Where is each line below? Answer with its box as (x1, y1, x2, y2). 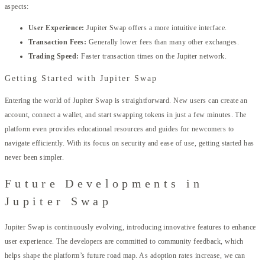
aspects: (5, 2, 29, 11)
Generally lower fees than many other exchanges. (86, 38, 240, 47)
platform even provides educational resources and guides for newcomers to (5, 125, 234, 134)
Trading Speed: (28, 52, 79, 61)
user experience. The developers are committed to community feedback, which (5, 237, 244, 245)
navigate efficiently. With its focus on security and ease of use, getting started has (5, 139, 254, 148)
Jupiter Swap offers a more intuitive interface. (84, 24, 227, 33)
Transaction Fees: (28, 38, 87, 47)
